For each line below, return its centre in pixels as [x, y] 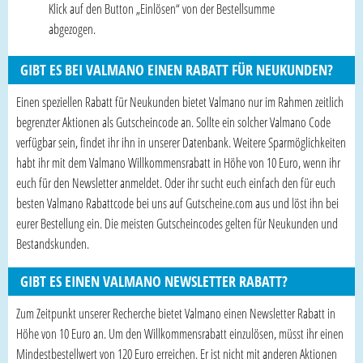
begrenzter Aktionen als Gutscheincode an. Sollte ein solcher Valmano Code [173, 122]
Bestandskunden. [53, 243]
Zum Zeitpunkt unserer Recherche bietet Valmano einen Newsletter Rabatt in [176, 313]
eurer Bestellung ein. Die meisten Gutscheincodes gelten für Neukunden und [177, 223]
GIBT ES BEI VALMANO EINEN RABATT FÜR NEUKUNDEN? [177, 69]
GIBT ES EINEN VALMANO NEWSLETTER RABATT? [154, 281]
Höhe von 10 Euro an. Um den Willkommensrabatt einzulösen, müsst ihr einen [180, 333]
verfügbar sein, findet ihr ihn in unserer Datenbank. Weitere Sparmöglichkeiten [181, 142]
